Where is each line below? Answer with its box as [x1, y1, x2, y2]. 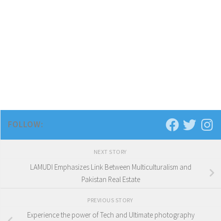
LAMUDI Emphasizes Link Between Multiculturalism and [30, 162, 191, 172]
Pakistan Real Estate [81, 174, 140, 184]
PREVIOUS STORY [87, 196, 134, 204]
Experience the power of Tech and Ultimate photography [27, 210, 195, 220]
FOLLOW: [8, 118, 43, 130]
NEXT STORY [93, 147, 128, 155]
